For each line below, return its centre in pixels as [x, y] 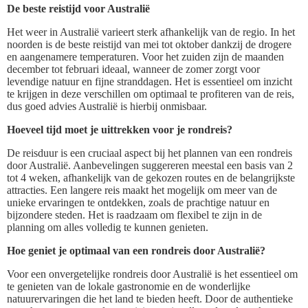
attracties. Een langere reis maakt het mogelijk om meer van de [142, 190]
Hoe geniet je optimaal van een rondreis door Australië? [136, 250]
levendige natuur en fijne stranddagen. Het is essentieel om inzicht [150, 81]
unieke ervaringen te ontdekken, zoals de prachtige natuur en [138, 202]
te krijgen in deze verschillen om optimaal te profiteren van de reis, [151, 93]
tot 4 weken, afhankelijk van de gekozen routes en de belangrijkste [151, 177]
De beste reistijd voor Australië [78, 8]
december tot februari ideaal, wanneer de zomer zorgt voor [133, 69]
